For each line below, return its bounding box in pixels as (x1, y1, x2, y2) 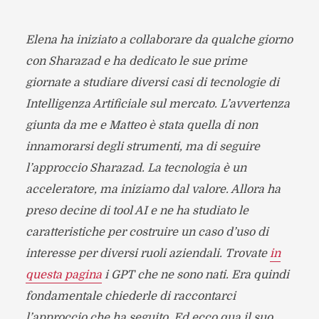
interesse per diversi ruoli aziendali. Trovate (25, 247, 270, 261)
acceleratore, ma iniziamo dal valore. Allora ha (25, 183, 281, 197)
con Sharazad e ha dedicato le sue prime (25, 55, 247, 68)
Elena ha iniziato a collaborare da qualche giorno (25, 33, 293, 47)
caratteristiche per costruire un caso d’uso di (25, 226, 268, 239)
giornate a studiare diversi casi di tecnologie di (25, 76, 279, 90)
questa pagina (25, 268, 102, 282)
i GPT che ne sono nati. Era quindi (101, 268, 289, 282)
